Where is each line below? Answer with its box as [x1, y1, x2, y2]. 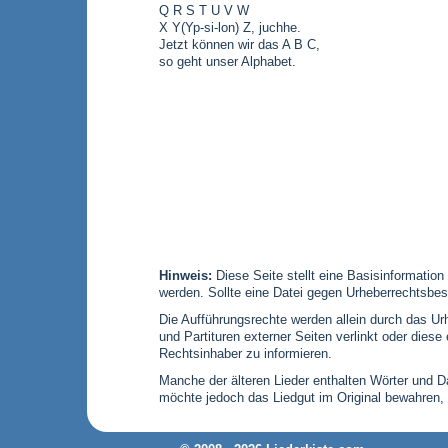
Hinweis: [159, 268, 212, 283]
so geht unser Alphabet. [159, 55, 296, 69]
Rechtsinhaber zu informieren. [159, 346, 332, 361]
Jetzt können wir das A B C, [159, 38, 320, 52]
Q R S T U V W [159, 4, 249, 18]
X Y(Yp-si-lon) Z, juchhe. [159, 21, 301, 35]
